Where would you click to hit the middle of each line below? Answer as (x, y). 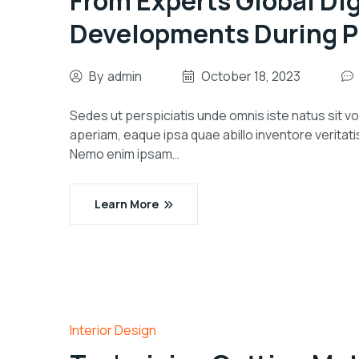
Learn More (127, 204)
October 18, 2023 (251, 76)
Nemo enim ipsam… (125, 154)
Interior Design (113, 330)
